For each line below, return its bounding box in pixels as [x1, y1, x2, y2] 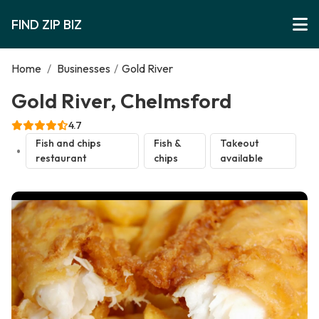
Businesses [57, 61, 110, 75]
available [220, 152, 263, 165]
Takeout [220, 137, 259, 150]
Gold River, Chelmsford [11, 88, 231, 113]
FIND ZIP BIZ [11, 16, 82, 33]
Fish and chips [35, 137, 101, 150]
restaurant [35, 152, 86, 165]
